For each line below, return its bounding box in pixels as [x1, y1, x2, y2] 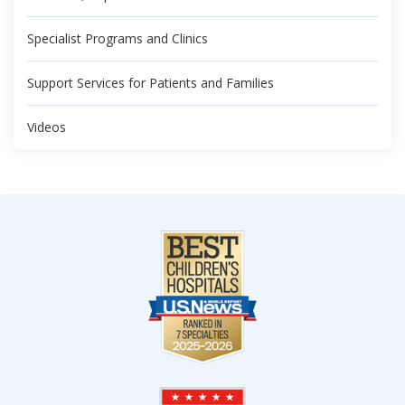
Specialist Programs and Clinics [27, 29, 208, 47]
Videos [27, 118, 66, 136]
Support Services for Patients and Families [27, 73, 274, 91]
